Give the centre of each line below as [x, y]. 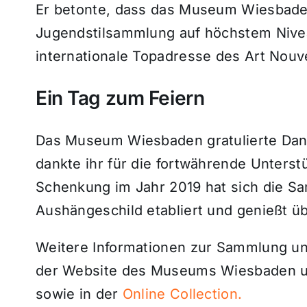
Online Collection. [182, 294]
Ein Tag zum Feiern [120, 98]
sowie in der [79, 294]
